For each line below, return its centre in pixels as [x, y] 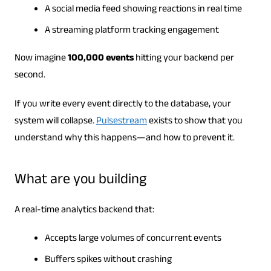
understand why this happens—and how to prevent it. [124, 139]
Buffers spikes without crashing [108, 261]
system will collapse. [55, 122]
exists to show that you [194, 122]
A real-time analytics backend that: [84, 211]
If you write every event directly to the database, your [122, 105]
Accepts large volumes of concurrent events [133, 240]
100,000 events [100, 59]
